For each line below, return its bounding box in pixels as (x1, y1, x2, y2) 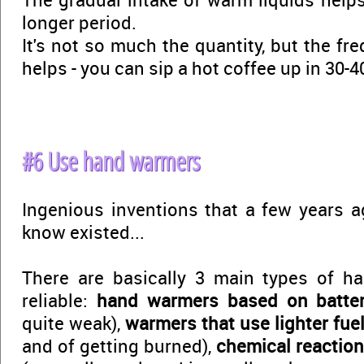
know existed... (22, 219, 145, 244)
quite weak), (22, 310, 125, 335)
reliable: (22, 288, 97, 312)
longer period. (22, 10, 136, 34)
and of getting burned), (22, 333, 216, 357)
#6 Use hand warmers (22, 145, 200, 177)
